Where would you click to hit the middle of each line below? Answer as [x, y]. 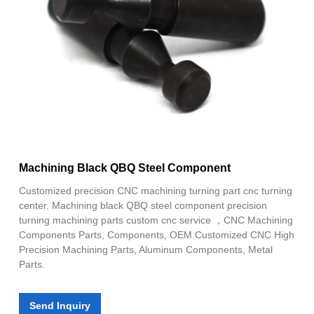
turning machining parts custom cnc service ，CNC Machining [156, 220]
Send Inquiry [60, 305]
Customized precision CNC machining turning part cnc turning [156, 190]
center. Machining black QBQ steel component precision [143, 205]
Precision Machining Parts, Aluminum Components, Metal [146, 249]
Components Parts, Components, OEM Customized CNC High [157, 234]
